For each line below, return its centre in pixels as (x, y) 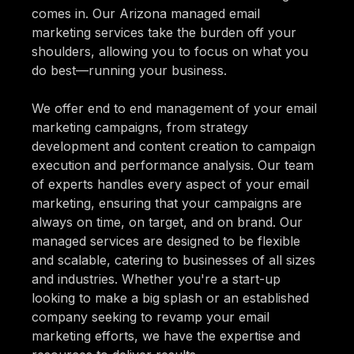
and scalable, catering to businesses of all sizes (173, 260)
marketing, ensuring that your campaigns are (167, 203)
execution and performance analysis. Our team (173, 165)
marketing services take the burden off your (164, 32)
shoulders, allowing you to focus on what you (170, 51)
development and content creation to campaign (173, 146)
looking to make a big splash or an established (170, 298)
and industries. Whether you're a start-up (156, 279)
